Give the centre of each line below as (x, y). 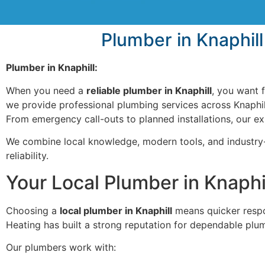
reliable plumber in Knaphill (149, 90)
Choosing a (33, 210)
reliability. (27, 156)
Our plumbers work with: (61, 247)
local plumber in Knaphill (116, 210)
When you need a (46, 90)
